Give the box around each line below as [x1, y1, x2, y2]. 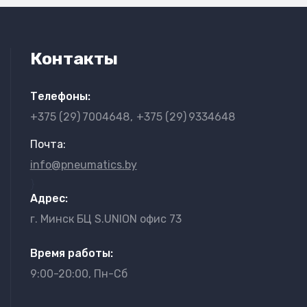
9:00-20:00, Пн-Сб [29, 267, 127, 280]
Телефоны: [29, 90, 90, 103]
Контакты [29, 49, 118, 69]
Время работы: [29, 247, 113, 260]
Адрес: [29, 192, 68, 205]
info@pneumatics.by [29, 158, 137, 171]
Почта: [29, 138, 66, 151]
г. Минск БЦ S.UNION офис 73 [29, 212, 182, 225]
